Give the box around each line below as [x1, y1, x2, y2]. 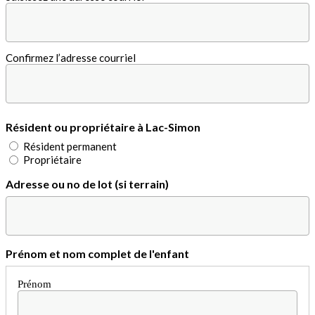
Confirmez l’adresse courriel [6, 51, 136, 64]
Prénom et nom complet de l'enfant [6, 247, 189, 261]
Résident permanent [23, 139, 117, 153]
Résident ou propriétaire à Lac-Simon [6, 120, 200, 134]
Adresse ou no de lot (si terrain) [6, 177, 169, 191]
